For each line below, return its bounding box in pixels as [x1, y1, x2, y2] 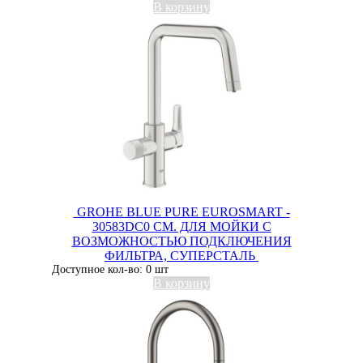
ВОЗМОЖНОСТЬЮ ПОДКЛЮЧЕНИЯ [71, 234, 292, 248]
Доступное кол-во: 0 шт [52, 263, 169, 275]
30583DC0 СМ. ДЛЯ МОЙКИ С [92, 220, 271, 233]
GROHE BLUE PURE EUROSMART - [73, 205, 290, 219]
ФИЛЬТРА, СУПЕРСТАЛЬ [105, 249, 258, 263]
